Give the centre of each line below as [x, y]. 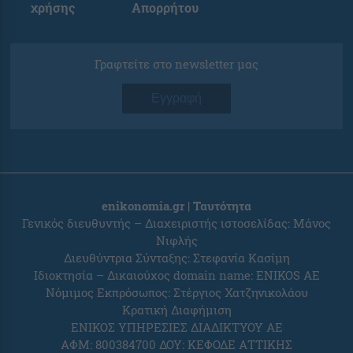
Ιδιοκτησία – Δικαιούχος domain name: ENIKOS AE [176, 275]
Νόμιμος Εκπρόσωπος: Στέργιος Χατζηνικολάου [176, 292]
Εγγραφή [176, 98]
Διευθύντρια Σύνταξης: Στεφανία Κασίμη [176, 257]
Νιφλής [176, 240]
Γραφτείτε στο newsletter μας [176, 63]
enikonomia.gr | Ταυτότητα [176, 205]
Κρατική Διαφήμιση [176, 309]
